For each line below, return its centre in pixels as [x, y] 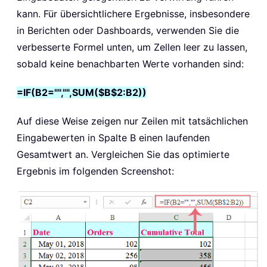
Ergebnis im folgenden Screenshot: [95, 171]
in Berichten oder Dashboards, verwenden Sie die [128, 31]
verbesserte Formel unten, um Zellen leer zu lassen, [132, 47]
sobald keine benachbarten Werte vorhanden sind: [130, 64]
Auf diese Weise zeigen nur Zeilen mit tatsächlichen [132, 121]
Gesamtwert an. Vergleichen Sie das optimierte [123, 155]
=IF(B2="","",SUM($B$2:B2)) [82, 93]
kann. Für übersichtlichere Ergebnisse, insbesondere [133, 14]
